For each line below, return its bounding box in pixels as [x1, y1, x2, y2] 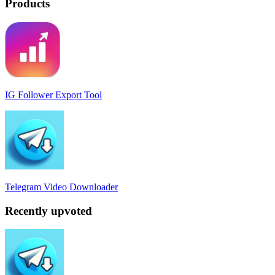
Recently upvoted [5, 204, 92, 217]
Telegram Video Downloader [5, 182, 118, 193]
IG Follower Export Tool [5, 90, 102, 101]
